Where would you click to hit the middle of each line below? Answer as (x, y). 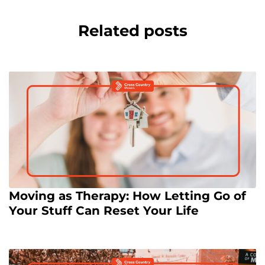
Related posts (132, 31)
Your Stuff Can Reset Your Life (104, 211)
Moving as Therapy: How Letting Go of (127, 196)
